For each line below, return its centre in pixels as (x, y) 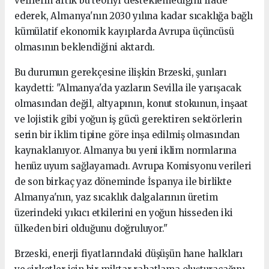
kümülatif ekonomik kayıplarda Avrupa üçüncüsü (124, 31)
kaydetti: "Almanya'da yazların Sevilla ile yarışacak (128, 88)
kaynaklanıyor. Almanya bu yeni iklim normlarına (125, 150)
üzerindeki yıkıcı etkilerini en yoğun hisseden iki (124, 213)
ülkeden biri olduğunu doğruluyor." (91, 228)
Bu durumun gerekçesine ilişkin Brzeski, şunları (120, 72)
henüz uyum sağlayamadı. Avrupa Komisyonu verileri (133, 166)
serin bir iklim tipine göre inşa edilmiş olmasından (127, 134)
